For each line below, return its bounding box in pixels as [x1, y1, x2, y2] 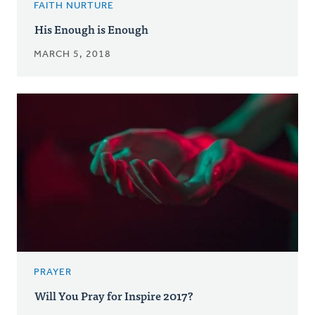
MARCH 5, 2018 [34, 49, 111, 60]
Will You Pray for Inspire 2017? [34, 286, 193, 305]
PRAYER [34, 267, 72, 278]
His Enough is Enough [34, 20, 148, 39]
